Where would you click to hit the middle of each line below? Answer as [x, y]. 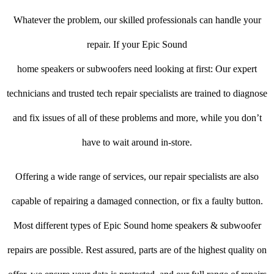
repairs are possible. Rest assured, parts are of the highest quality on [137, 250]
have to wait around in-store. [137, 143]
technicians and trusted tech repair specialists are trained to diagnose [137, 94]
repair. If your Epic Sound [137, 45]
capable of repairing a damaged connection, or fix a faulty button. [137, 201]
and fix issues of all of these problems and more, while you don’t [137, 118]
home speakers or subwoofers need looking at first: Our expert [137, 69]
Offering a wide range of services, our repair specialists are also [137, 177]
